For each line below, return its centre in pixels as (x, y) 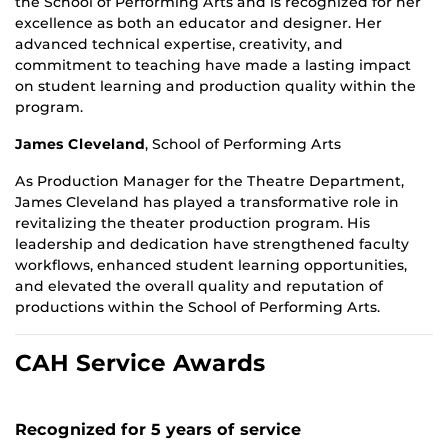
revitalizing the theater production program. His (192, 223)
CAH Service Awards (140, 363)
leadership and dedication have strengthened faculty (212, 244)
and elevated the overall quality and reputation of (199, 286)
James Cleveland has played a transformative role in (207, 202)
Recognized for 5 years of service (158, 430)
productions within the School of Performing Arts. (197, 307)
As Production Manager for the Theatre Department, (209, 181)
